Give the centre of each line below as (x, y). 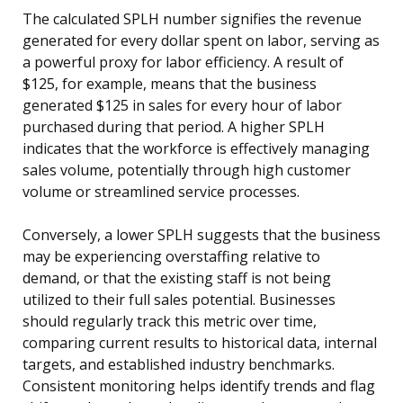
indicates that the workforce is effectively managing (196, 149)
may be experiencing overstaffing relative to (171, 257)
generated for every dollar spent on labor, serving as (201, 41)
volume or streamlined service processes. (161, 192)
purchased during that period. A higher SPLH (174, 127)
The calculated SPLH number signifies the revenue (192, 19)
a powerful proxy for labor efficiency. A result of (183, 63)
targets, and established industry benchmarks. (179, 365)
